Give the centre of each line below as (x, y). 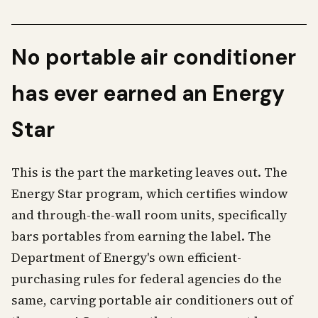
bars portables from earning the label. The (141, 236)
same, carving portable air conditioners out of (152, 300)
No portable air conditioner (154, 57)
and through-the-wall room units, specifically (149, 215)
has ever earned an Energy (148, 93)
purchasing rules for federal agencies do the (147, 279)
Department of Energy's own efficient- (126, 258)
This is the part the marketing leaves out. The (149, 172)
